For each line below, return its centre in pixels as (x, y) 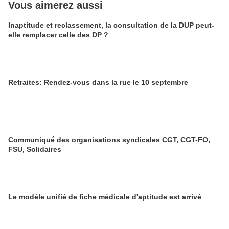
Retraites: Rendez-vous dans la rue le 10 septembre (98, 82)
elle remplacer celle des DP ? (58, 35)
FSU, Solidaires (35, 149)
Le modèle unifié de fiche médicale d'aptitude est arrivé (105, 197)
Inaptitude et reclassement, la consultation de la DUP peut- (111, 25)
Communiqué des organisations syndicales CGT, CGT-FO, (109, 140)
